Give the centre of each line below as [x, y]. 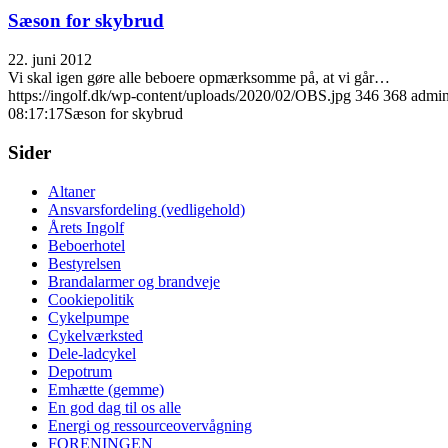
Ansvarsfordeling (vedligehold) [146, 209]
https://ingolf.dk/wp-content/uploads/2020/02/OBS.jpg [179, 96]
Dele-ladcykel [92, 353]
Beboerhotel [86, 245]
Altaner [71, 191]
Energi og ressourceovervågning [150, 425]
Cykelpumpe [88, 317]
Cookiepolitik [91, 299]
